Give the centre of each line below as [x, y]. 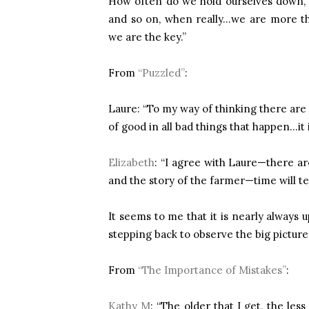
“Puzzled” [161, 73]
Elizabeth [131, 162]
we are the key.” [147, 37]
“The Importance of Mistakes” [212, 270]
